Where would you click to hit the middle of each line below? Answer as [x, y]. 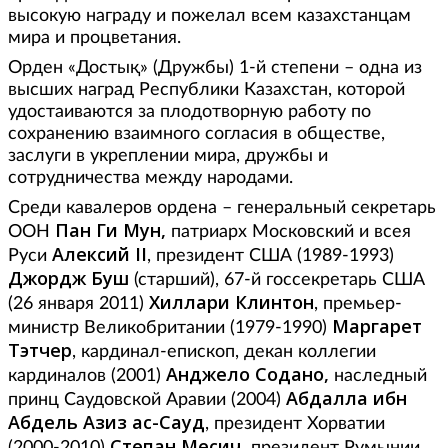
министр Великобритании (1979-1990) [170, 328]
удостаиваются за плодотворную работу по [189, 112]
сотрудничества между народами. [150, 178]
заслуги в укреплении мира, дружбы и [168, 156]
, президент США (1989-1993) [270, 256]
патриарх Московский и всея [291, 232]
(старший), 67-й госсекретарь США [277, 280]
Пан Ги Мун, [113, 230]
